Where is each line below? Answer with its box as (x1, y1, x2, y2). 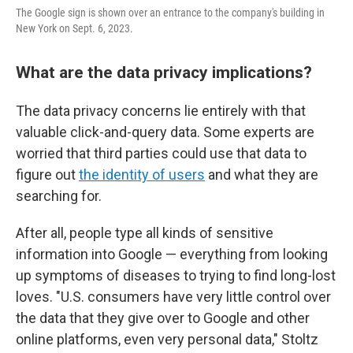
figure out (16, 166, 79, 184)
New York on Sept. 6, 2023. (16, 22, 133, 35)
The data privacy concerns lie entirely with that (16, 102, 306, 120)
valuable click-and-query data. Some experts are (16, 124, 314, 141)
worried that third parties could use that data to (16, 145, 307, 162)
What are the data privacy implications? (16, 62, 312, 83)
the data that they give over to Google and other (16, 310, 310, 327)
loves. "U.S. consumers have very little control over (16, 288, 331, 306)
